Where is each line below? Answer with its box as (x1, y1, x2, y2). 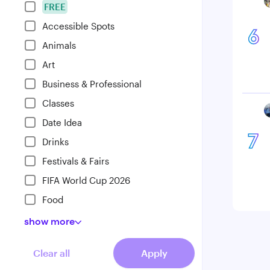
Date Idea (42, 117, 82, 128)
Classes (42, 98, 74, 108)
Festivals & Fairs (42, 155, 109, 166)
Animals (42, 40, 76, 51)
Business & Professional (42, 78, 142, 89)
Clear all (33, 247, 70, 259)
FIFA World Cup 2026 (42, 175, 130, 186)
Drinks (42, 136, 69, 147)
